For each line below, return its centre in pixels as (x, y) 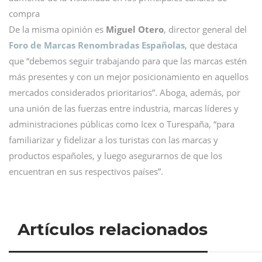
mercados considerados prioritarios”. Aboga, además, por (125, 92)
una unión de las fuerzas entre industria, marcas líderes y (124, 108)
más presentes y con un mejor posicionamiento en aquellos (129, 76)
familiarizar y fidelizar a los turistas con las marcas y (113, 139)
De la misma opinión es (57, 29)
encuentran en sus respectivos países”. (86, 171)
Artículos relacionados (113, 229)
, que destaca (211, 45)
